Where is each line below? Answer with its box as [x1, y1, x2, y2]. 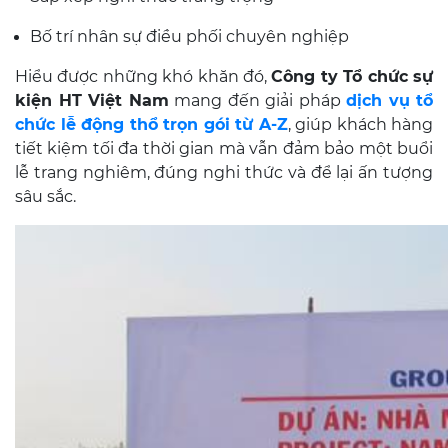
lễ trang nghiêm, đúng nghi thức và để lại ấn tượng [15, 163, 433, 182]
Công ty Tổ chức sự [271, 67, 434, 86]
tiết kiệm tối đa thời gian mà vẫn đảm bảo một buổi [15, 139, 433, 158]
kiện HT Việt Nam [15, 91, 169, 110]
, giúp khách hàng [287, 115, 433, 134]
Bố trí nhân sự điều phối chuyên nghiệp [30, 27, 349, 46]
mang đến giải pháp [168, 91, 346, 110]
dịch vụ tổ [346, 91, 433, 110]
